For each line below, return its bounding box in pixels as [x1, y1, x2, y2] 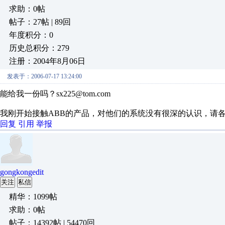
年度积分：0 [9, 31, 53, 39]
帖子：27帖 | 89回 [9, 18, 71, 26]
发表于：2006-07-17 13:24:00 [7, 73, 82, 80]
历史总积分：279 [9, 44, 69, 52]
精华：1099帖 [9, 192, 57, 201]
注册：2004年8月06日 [9, 57, 85, 65]
